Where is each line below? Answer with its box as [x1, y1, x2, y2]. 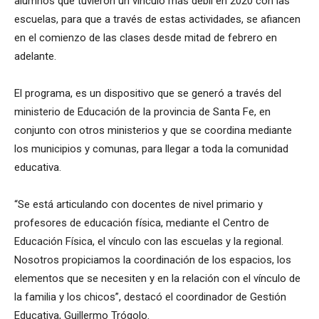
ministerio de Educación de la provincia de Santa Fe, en [14, 105, 271, 118]
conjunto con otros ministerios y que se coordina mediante [14, 123, 292, 137]
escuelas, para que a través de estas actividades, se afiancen [14, 12, 300, 26]
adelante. [14, 49, 56, 63]
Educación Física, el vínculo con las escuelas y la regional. [14, 234, 283, 248]
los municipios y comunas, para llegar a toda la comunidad [14, 142, 288, 155]
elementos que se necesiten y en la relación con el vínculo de [14, 271, 300, 285]
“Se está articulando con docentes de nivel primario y [14, 197, 263, 211]
